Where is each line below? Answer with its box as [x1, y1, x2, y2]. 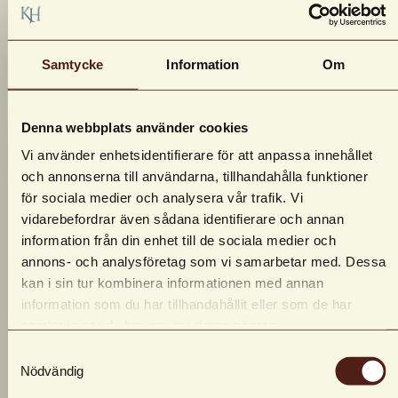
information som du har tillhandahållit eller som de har [20, 296, 352, 312]
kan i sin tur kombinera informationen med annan [20, 275, 323, 291]
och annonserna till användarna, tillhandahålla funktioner [20, 168, 368, 184]
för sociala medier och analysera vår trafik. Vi [20, 189, 303, 205]
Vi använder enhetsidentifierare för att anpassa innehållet [20, 147, 372, 163]
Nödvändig [20, 362, 84, 378]
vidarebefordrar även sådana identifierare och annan [20, 211, 344, 227]
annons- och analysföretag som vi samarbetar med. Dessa [20, 253, 386, 269]
